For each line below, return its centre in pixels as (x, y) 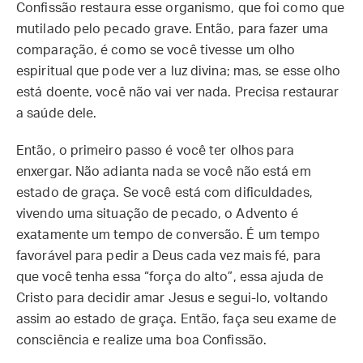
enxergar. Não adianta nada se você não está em (164, 172)
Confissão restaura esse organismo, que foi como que (181, 8)
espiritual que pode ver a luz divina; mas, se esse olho (179, 71)
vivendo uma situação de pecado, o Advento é (158, 214)
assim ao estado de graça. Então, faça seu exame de (177, 319)
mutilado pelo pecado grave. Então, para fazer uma (172, 29)
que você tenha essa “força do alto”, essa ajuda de (170, 277)
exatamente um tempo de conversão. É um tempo (169, 235)
